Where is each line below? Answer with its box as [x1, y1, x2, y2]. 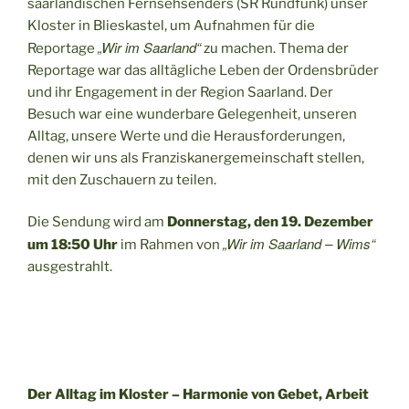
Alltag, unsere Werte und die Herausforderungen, [27, 127, 345, 144]
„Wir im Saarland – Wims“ [223, 234, 375, 254]
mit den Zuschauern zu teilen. [27, 171, 216, 188]
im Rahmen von [118, 236, 223, 254]
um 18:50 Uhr [27, 236, 118, 254]
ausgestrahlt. [27, 258, 112, 276]
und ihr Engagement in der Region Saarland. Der [27, 83, 333, 100]
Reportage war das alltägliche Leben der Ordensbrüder [27, 61, 379, 79]
